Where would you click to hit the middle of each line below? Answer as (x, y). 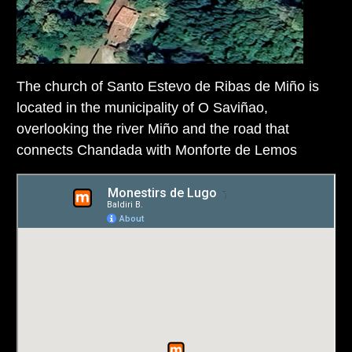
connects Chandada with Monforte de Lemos (157, 150)
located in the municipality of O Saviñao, (142, 107)
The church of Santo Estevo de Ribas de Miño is (168, 86)
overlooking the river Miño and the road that (153, 128)
